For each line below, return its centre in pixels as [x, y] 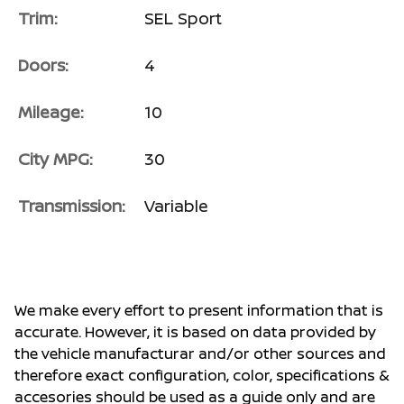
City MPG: [55, 159]
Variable [176, 206]
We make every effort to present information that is [199, 311]
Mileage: [51, 112]
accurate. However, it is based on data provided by [195, 332]
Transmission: [72, 206]
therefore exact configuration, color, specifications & [202, 376]
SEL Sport [183, 18]
